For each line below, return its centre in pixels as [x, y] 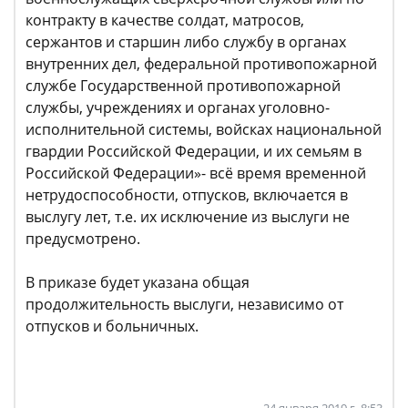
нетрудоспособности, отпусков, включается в [187, 195]
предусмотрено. [83, 239]
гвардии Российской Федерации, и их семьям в [194, 152]
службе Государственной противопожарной [183, 86]
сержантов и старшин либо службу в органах [186, 42]
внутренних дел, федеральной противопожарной [201, 64]
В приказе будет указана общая [138, 283]
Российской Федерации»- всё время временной [196, 173]
